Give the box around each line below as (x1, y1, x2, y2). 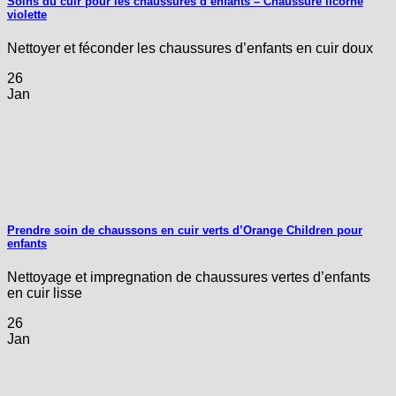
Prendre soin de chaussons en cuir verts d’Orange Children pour (7, 223, 362, 237)
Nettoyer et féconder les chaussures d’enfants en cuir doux (7, 40, 373, 56)
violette (7, 7, 47, 21)
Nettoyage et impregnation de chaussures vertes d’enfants (7, 269, 370, 285)
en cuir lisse (7, 285, 82, 301)
